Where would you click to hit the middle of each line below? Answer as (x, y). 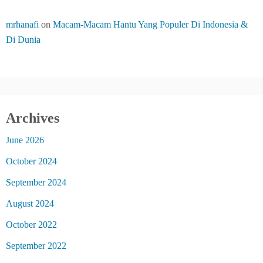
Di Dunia (23, 40)
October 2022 (31, 224)
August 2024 (30, 203)
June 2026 (25, 140)
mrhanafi (22, 24)
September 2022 (36, 245)
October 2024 (31, 161)
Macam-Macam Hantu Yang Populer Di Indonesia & (150, 24)
